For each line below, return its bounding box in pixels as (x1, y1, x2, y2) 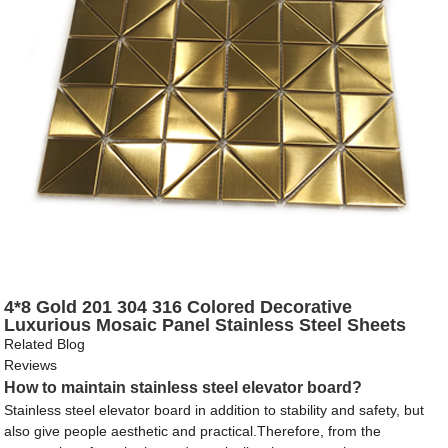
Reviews (4, 357, 58, 374)
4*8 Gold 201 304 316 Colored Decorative (4, 297, 353, 318)
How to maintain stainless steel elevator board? (4, 379, 363, 397)
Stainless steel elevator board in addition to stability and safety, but (4, 402, 425, 419)
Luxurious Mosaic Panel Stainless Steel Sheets (4, 315, 407, 336)
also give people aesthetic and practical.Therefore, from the (4, 423, 382, 440)
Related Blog (4, 336, 86, 353)
